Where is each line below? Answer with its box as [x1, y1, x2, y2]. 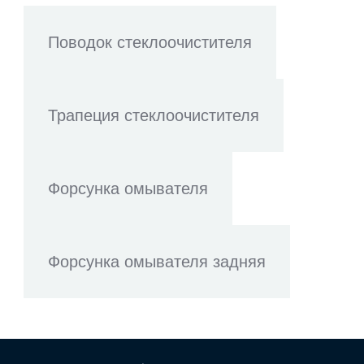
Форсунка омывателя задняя [48, 253, 266, 271]
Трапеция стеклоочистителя [48, 106, 259, 124]
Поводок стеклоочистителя [48, 33, 252, 51]
